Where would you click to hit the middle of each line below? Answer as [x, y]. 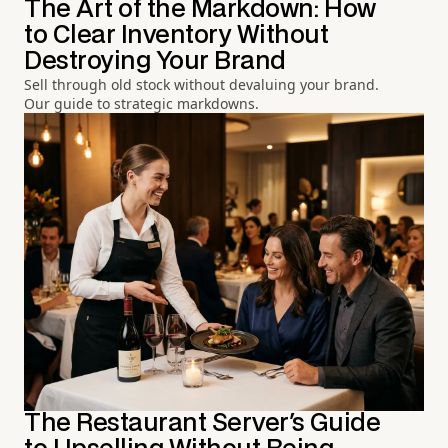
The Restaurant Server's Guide [202, 424]
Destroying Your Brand [155, 61]
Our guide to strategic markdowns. [141, 103]
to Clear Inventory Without [176, 35]
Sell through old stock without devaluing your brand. [201, 84]
